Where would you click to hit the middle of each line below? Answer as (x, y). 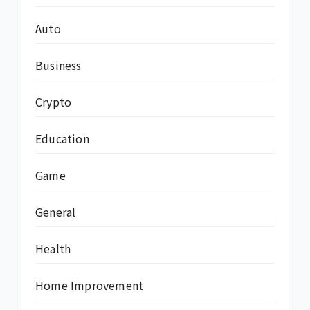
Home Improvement (90, 285)
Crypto (54, 102)
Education (62, 139)
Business (58, 65)
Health (53, 249)
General (56, 212)
